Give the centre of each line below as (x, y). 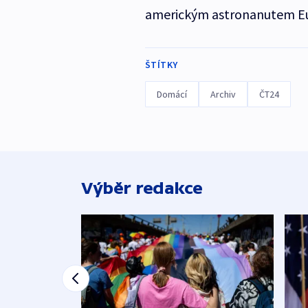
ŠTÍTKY (161, 65)
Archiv (223, 95)
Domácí (172, 95)
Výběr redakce (142, 188)
